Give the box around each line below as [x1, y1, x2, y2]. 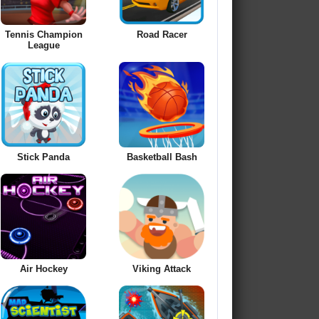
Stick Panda [17, 152, 70, 163]
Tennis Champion [4, 29, 83, 41]
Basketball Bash [126, 152, 197, 163]
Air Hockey [19, 263, 68, 275]
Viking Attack [132, 263, 191, 275]
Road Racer [136, 29, 187, 41]
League [27, 40, 60, 51]
